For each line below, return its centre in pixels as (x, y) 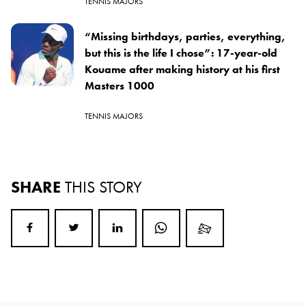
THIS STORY (103, 186)
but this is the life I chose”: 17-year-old (181, 53)
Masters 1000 (120, 85)
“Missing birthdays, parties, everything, (185, 36)
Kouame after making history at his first (182, 69)
